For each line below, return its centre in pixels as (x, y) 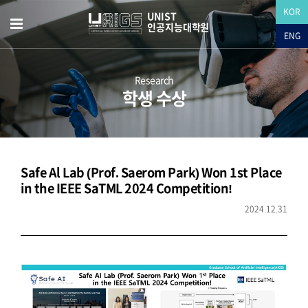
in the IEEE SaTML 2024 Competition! (126, 188)
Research (154, 80)
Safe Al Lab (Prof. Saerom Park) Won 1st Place (151, 173)
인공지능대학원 (178, 27)
